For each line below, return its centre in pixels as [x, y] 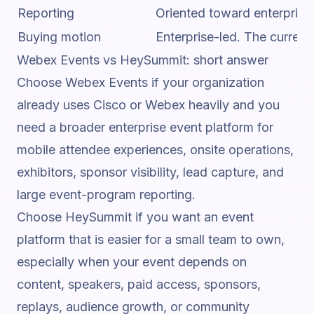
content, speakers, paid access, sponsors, [139, 284]
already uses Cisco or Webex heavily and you [148, 105]
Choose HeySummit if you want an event [135, 217]
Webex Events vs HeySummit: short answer [143, 60]
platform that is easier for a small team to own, [151, 239]
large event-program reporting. [106, 194]
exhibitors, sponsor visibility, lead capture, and [150, 172]
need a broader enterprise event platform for [145, 127]
